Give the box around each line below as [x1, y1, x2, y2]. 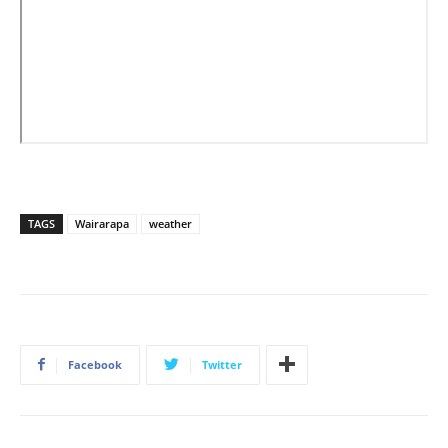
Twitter [202, 356, 242, 372]
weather [149, 215, 192, 231]
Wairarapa [75, 215, 129, 231]
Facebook [68, 356, 122, 372]
